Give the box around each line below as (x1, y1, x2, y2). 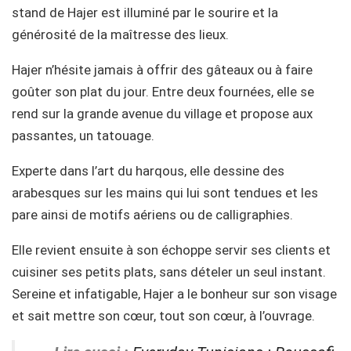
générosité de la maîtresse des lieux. (12, 27, 229, 43)
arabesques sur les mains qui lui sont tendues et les (12, 185, 318, 201)
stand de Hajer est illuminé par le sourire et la (12, 5, 278, 21)
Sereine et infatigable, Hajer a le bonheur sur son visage (12, 286, 337, 302)
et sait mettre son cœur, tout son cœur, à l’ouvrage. (12, 308, 315, 324)
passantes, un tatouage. (12, 128, 154, 144)
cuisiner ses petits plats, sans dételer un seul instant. (12, 264, 326, 280)
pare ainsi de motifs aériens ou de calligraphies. (12, 207, 293, 223)
